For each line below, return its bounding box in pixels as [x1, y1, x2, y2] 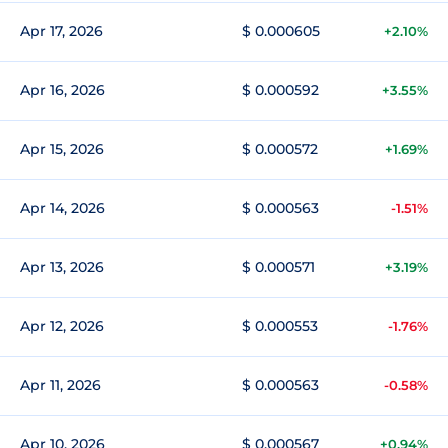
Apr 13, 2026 [20, 258, 104, 276]
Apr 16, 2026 [20, 81, 105, 99]
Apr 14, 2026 [20, 199, 105, 217]
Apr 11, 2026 [20, 376, 101, 394]
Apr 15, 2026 [20, 140, 104, 158]
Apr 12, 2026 [20, 317, 104, 335]
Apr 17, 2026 [20, 22, 103, 40]
